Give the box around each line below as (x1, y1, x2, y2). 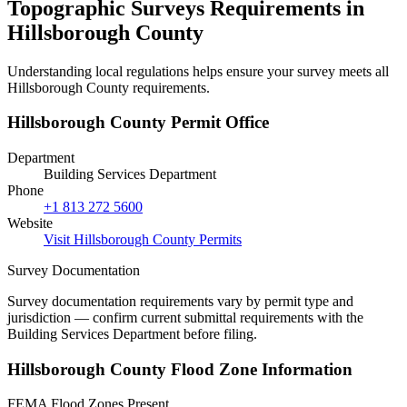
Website (7, 214, 53, 231)
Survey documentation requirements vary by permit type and (7, 293, 353, 309)
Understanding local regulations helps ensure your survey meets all (7, 63, 389, 79)
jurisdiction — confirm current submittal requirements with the (7, 309, 363, 325)
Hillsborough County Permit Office (7, 113, 269, 133)
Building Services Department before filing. (7, 325, 257, 342)
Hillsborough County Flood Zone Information (7, 359, 352, 379)
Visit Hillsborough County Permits (44, 231, 242, 247)
